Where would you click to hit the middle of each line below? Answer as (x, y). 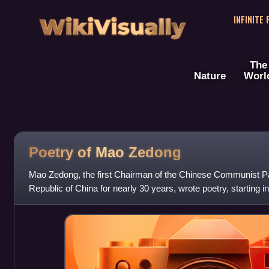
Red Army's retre (62, 202)
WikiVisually (112, 23)
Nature (210, 76)
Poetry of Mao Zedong (105, 152)
